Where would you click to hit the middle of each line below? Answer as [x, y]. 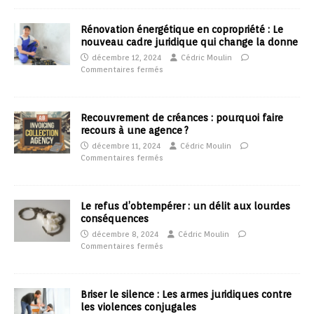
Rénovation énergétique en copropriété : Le [182, 30]
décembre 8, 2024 [125, 234]
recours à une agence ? [135, 131]
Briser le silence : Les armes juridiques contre [186, 295]
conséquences [115, 219]
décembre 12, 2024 [127, 58]
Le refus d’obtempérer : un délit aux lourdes [185, 206]
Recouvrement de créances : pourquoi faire [182, 118]
